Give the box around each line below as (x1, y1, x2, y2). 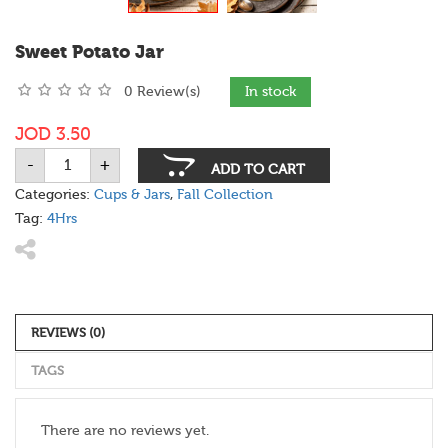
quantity (45, 198, 101, 215)
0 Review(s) (124, 83, 201, 100)
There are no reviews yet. (41, 422, 209, 439)
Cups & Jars (94, 186, 170, 203)
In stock (245, 83, 296, 100)
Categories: (15, 186, 94, 203)
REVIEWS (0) (31, 324, 105, 340)
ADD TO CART (211, 162, 305, 179)
